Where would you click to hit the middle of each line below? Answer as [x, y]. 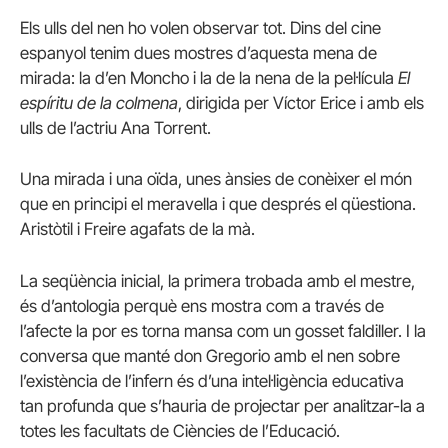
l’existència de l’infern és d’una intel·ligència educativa [212, 380]
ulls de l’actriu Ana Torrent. [115, 128]
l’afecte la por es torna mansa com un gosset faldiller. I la [223, 330]
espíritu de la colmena [99, 103]
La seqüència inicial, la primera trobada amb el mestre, [217, 280]
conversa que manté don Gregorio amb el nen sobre [210, 355]
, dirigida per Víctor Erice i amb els [301, 103]
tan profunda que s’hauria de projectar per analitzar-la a [222, 405]
